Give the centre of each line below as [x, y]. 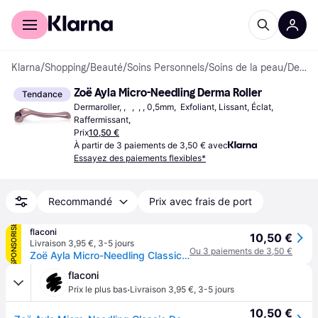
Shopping [65, 68]
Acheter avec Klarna [55, 10]
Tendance [42, 94]
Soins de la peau [246, 68]
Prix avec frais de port [201, 201]
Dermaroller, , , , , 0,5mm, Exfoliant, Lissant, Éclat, [174, 107]
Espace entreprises [142, 10]
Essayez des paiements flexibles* [140, 158]
